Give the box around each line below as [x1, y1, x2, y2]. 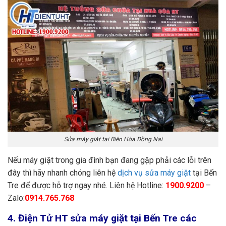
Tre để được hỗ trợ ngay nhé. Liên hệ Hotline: [8, 180, 165, 190]
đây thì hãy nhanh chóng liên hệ [8, 167, 118, 178]
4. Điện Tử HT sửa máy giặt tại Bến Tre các [8, 212, 197, 224]
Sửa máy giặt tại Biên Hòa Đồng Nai [64, 135, 162, 143]
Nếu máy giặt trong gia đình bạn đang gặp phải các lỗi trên [8, 155, 211, 165]
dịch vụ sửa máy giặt [118, 167, 191, 178]
